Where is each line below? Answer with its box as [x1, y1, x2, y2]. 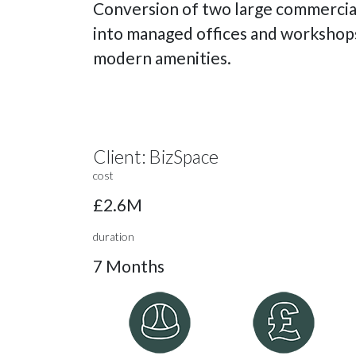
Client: [93, 145, 149, 168]
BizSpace [149, 145, 219, 168]
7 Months [93, 255, 164, 276]
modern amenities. [93, 47, 231, 68]
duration [93, 229, 134, 243]
